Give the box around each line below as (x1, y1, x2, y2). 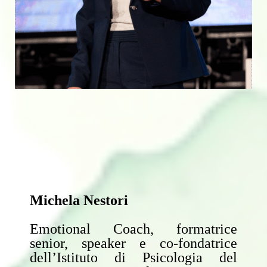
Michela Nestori (30, 193, 128, 208)
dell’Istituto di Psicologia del (30, 250, 237, 265)
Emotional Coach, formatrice (30, 221, 237, 237)
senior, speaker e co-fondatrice (30, 235, 237, 251)
